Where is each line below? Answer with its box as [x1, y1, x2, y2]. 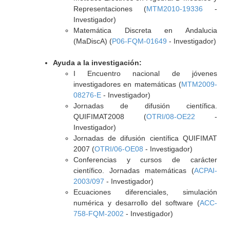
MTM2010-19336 [146, 5, 203, 13]
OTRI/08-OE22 [146, 112, 195, 121]
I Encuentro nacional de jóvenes [73, 69, 217, 78]
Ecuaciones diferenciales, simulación [73, 188, 217, 196]
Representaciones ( [73, 5, 147, 13]
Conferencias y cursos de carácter [73, 156, 217, 164]
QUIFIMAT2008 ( [73, 112, 146, 121]
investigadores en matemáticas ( [73, 80, 181, 88]
